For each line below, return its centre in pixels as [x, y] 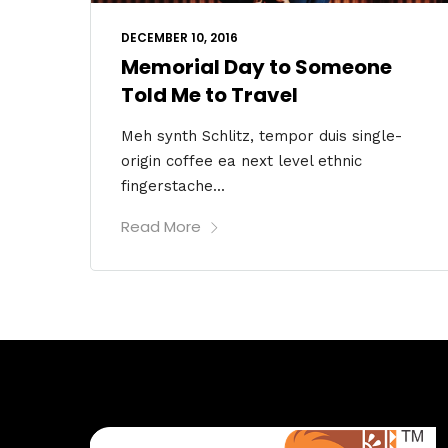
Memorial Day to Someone [256, 66]
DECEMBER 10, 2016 [179, 37]
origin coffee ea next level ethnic [241, 160]
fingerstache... [173, 185]
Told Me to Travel [209, 94]
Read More [161, 226]
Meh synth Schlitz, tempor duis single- [261, 135]
